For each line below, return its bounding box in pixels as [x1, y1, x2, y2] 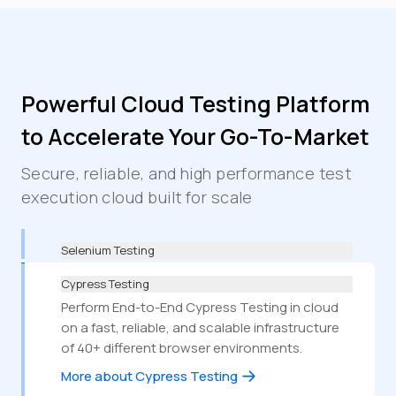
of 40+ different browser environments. [61, 338, 302, 357]
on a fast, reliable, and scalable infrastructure [61, 317, 339, 337]
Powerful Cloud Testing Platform [21, 88, 369, 119]
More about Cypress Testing [61, 366, 238, 385]
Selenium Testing [61, 241, 155, 258]
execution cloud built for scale [21, 186, 253, 208]
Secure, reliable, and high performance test [21, 162, 352, 184]
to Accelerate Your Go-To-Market [21, 120, 369, 152]
